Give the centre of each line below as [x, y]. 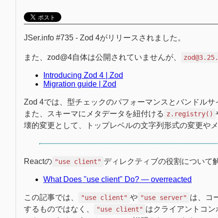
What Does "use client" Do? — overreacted [118, 179]
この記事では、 [51, 197]
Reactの [38, 161]
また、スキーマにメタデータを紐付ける [94, 113]
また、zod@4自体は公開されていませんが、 [102, 57]
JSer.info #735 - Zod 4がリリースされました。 [105, 37]
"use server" [164, 197]
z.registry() [190, 114]
